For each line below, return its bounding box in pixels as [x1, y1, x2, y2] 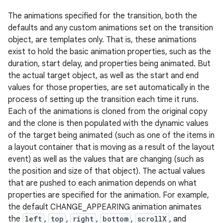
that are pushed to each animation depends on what [8, 178, 197, 188]
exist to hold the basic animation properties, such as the [8, 47, 211, 57]
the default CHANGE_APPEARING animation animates [8, 202, 202, 212]
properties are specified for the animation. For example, [8, 190, 209, 200]
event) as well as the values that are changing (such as [8, 154, 204, 164]
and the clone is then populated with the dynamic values [8, 118, 209, 128]
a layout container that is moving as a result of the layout [8, 142, 215, 152]
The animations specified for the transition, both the [8, 11, 197, 21]
